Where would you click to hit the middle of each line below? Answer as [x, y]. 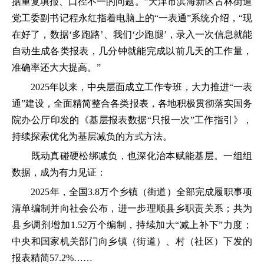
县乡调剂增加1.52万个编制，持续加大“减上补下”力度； [132, 225]
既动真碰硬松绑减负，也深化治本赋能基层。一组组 [132, 156]
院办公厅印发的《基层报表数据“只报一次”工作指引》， [132, 120]
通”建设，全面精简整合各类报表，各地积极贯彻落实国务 [132, 103]
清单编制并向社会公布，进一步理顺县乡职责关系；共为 [132, 208]
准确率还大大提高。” [56, 67]
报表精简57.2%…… [52, 258]
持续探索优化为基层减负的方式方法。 [92, 136]
